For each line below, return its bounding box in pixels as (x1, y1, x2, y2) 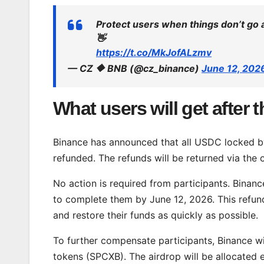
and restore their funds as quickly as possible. (53, 209, 258, 221)
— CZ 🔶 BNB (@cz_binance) (68, 62, 202, 75)
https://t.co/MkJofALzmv (96, 47, 212, 59)
